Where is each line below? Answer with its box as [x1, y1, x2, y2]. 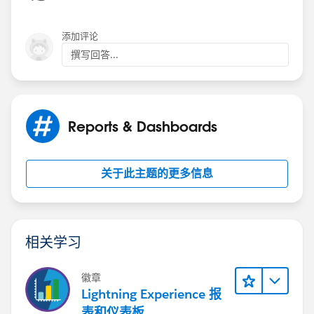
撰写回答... [71, 48, 118, 61]
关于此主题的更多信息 [101, 165, 213, 181]
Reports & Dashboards [68, 116, 217, 135]
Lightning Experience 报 [81, 285, 221, 302]
